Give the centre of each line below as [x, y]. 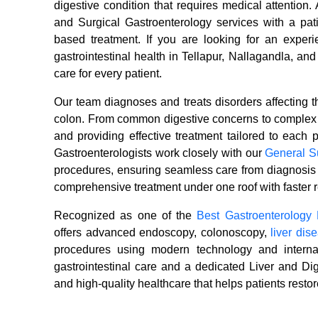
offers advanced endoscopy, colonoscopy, [163, 233]
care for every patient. [108, 74]
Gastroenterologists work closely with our [160, 153]
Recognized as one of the [126, 216]
